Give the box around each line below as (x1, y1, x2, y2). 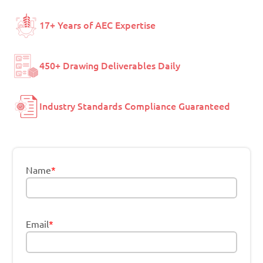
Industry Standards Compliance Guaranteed (39, 101, 230, 112)
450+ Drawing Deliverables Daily (39, 60, 180, 72)
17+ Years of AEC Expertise (39, 20, 156, 31)
